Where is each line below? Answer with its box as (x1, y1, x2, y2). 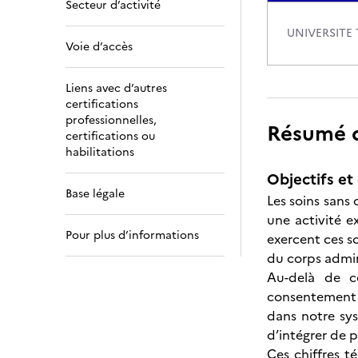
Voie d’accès (66, 38, 133, 55)
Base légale (66, 185, 125, 202)
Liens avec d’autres (66, 80, 167, 97)
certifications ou (66, 128, 155, 145)
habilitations (66, 144, 134, 161)
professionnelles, (66, 112, 157, 129)
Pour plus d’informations (66, 227, 199, 244)
